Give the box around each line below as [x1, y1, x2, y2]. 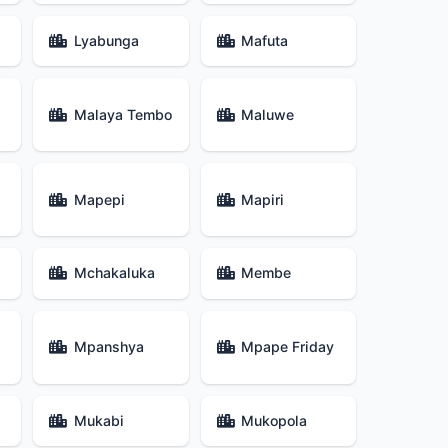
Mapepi [73, 190, 125, 208]
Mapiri [240, 190, 284, 208]
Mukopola [240, 411, 307, 429]
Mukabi [73, 411, 124, 429]
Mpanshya [73, 338, 144, 356]
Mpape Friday [240, 338, 334, 356]
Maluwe [240, 105, 294, 123]
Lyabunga [73, 32, 139, 50]
